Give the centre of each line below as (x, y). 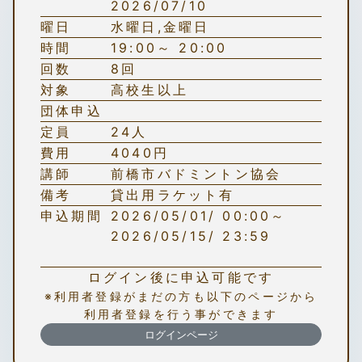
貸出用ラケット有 (173, 195)
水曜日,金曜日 (160, 27)
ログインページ (181, 335)
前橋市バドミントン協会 (196, 174)
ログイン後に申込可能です (181, 277)
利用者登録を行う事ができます (181, 314)
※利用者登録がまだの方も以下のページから (181, 296)
